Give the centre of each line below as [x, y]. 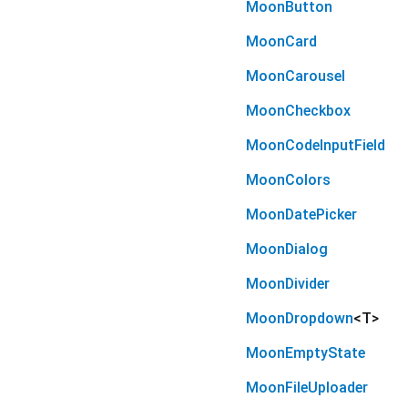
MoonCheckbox [298, 111]
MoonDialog [287, 250]
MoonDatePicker [301, 215]
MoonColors [288, 180]
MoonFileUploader [307, 388]
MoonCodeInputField [316, 146]
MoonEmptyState [306, 353]
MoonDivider [288, 284]
